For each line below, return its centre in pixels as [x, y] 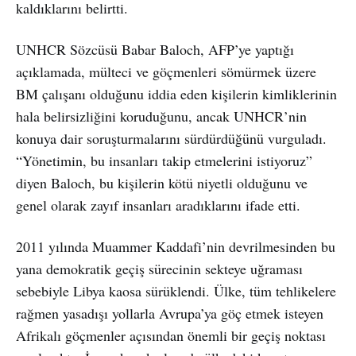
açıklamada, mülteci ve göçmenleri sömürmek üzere [166, 71]
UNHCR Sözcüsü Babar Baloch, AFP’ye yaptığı [155, 49]
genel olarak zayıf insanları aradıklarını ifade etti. [158, 205]
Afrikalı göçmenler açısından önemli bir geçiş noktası [171, 335]
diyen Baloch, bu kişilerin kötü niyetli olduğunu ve [162, 182]
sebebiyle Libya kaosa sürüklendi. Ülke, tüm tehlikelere [176, 290]
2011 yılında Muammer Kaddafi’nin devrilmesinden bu [176, 246]
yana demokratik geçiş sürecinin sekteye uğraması [159, 268]
